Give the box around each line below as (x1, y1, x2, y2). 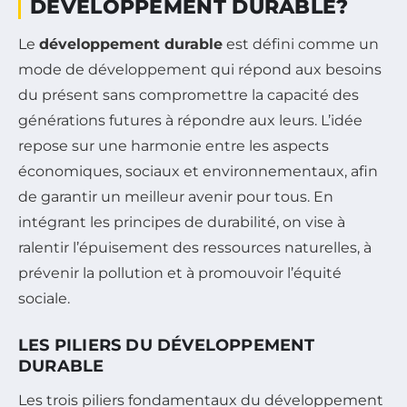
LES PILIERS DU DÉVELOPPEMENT (18, 335, 315, 356)
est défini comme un (223, 35, 379, 54)
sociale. (18, 290, 70, 308)
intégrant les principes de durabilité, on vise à (18, 213, 345, 232)
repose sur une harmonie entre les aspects (18, 137, 329, 155)
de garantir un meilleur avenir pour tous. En (18, 188, 333, 206)
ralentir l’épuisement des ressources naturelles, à (18, 239, 372, 257)
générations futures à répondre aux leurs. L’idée (18, 112, 362, 130)
